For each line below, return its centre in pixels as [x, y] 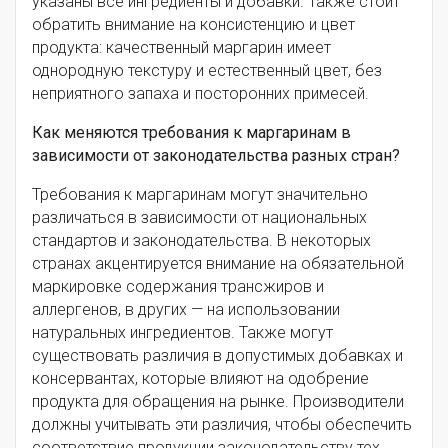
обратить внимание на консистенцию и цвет [193, 24]
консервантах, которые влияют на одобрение [200, 378]
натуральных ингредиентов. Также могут [182, 332]
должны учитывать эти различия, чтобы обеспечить [222, 424]
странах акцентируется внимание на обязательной [218, 263]
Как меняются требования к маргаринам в [191, 132]
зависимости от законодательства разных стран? [216, 155]
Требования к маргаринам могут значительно [200, 194]
